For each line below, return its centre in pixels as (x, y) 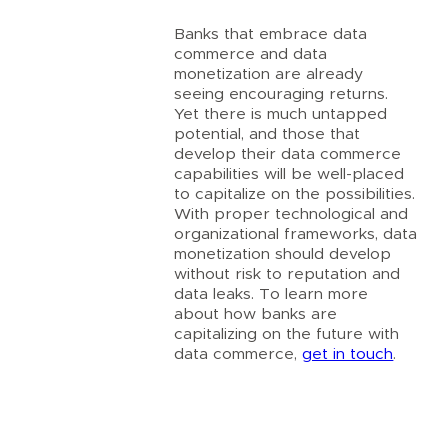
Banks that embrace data (271, 34)
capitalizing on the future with (287, 334)
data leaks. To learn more (271, 294)
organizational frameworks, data (296, 234)
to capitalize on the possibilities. (295, 194)
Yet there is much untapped (281, 114)
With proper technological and (291, 214)
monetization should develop (283, 254)
